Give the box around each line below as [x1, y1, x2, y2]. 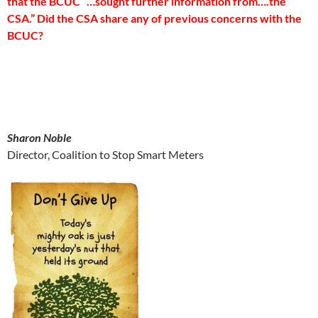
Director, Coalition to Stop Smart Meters [7, 148, 204, 161]
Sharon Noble [7, 131, 72, 144]
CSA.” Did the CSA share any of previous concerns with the [7, 11, 302, 25]
